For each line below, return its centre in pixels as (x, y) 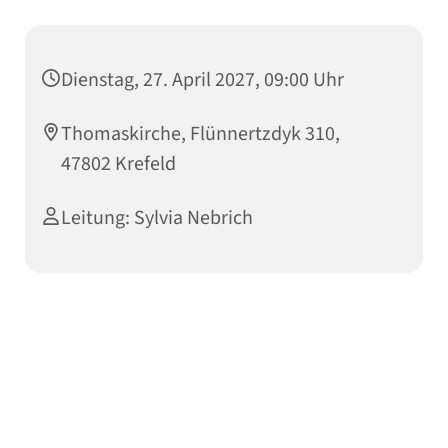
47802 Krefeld (118, 164)
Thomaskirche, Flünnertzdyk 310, (200, 134)
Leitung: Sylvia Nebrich (157, 218)
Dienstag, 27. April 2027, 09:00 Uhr (202, 80)
